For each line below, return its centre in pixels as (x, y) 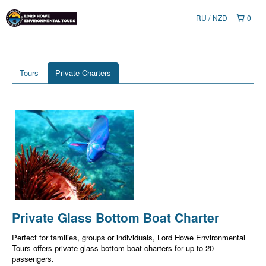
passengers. (33, 259)
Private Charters (83, 73)
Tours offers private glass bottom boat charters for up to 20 (113, 248)
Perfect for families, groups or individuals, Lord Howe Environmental (129, 237)
